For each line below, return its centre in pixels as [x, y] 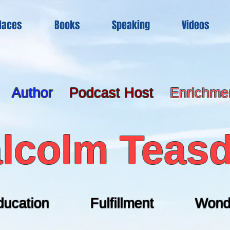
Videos [196, 25]
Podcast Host [111, 93]
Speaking [131, 25]
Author [34, 93]
